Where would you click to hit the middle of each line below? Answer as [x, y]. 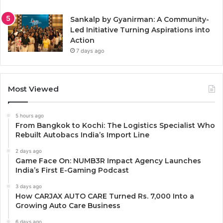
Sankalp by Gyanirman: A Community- [140, 20]
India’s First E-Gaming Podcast [72, 170]
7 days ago [90, 51]
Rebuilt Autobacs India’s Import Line [82, 135]
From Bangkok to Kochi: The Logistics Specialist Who [115, 126]
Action [82, 41]
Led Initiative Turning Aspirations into [140, 30]
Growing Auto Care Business [68, 206]
